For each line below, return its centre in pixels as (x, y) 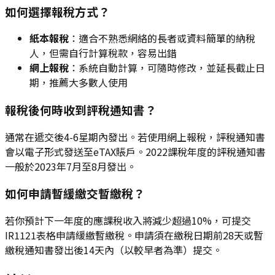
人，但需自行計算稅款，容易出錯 (103, 53)
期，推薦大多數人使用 (79, 83)
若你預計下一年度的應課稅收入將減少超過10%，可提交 (128, 221)
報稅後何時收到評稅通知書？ (81, 110)
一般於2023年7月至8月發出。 (71, 166)
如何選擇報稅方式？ (57, 11)
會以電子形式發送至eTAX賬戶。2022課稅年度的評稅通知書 (135, 151)
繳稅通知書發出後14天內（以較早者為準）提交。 (114, 250)
